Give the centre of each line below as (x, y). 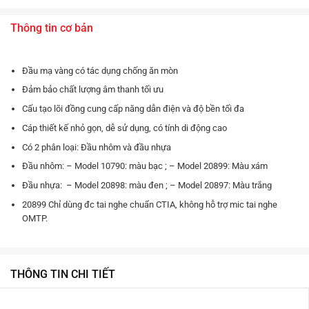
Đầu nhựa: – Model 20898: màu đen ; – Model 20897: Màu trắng (147, 186)
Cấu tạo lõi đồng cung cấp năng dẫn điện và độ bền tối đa (133, 109)
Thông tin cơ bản (52, 28)
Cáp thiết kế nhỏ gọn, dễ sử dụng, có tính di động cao (124, 128)
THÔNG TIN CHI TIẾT (63, 274)
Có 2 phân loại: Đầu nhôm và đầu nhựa (96, 147)
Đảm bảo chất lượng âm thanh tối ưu (92, 90)
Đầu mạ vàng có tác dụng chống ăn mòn (100, 70)
